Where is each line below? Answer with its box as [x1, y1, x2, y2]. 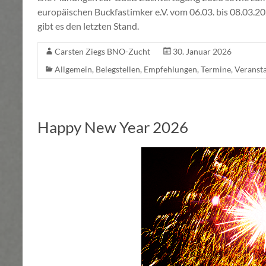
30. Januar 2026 [173, 46, 232, 57]
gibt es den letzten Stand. [37, 20, 139, 32]
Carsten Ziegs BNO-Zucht [55, 46, 150, 57]
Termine [201, 64, 231, 75]
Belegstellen [96, 64, 140, 75]
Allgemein [55, 64, 92, 75]
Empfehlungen [144, 64, 197, 75]
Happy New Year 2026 [37, 118, 188, 137]
